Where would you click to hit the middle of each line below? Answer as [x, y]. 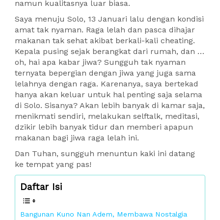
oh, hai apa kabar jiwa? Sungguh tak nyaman [100, 62]
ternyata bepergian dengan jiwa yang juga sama [105, 73]
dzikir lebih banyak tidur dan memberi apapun [104, 127]
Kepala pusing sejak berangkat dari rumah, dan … [110, 52]
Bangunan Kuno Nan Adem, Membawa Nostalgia [104, 215]
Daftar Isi [41, 187]
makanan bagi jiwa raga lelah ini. [77, 138]
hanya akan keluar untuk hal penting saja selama [109, 95]
